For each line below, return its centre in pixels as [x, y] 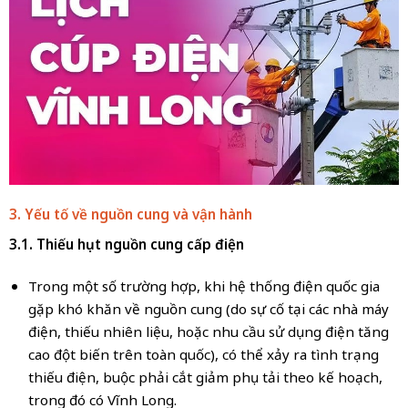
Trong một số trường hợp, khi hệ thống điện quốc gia [204, 286]
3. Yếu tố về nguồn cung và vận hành [130, 214]
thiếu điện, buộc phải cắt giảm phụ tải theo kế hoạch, [205, 377]
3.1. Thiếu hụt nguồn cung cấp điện [126, 245]
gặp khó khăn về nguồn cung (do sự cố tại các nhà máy [208, 309]
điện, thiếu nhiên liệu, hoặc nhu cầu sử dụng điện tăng [208, 332]
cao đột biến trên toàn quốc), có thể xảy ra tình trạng [203, 355]
